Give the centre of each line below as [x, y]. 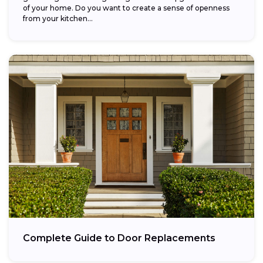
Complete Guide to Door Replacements [119, 238]
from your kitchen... [58, 19]
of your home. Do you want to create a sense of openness [126, 8]
